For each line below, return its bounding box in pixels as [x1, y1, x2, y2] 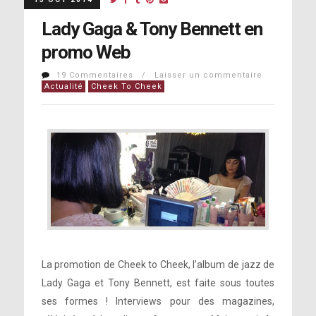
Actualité [44, 82, 83, 91]
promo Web [41, 42, 130, 63]
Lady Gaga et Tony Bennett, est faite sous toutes [41, 277, 275, 289]
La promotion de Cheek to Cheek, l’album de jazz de [41, 259, 275, 271]
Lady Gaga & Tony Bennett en [41, 18, 262, 39]
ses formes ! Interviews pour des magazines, [41, 296, 275, 308]
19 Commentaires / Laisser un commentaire [56, 71, 262, 80]
